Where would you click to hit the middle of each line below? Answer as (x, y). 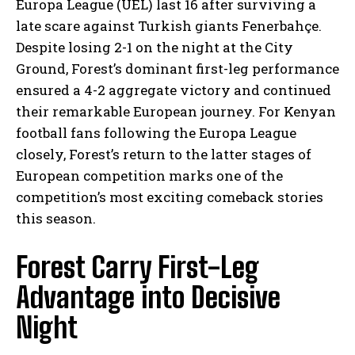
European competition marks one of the (149, 175)
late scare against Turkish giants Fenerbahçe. (169, 25)
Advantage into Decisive (148, 297)
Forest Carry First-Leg (137, 267)
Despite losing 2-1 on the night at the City (155, 47)
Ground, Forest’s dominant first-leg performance (177, 68)
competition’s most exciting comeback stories (170, 197)
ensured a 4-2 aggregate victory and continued (174, 90)
